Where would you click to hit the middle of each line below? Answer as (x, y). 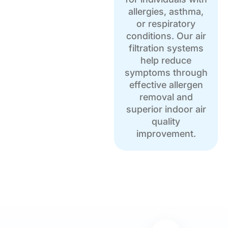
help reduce (166, 61)
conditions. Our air (166, 36)
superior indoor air (166, 109)
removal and (166, 97)
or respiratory (166, 24)
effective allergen (166, 85)
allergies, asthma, (166, 12)
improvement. (166, 134)
